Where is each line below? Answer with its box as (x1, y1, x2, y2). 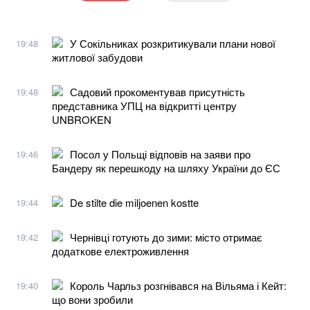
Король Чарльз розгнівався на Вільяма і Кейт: (70, 277, 286, 293)
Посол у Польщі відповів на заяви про (70, 146, 250, 161)
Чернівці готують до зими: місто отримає (70, 229, 262, 244)
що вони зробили (52, 291, 133, 307)
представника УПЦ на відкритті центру (52, 98, 237, 113)
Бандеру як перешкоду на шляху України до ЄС (52, 160, 280, 175)
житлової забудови (52, 49, 143, 64)
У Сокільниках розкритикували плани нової (70, 35, 275, 51)
